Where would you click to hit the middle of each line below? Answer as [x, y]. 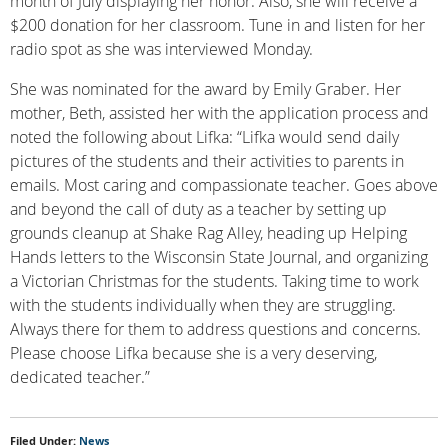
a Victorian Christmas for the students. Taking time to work [214, 281]
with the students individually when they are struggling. [203, 305]
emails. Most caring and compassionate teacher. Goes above [224, 185]
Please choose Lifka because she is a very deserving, [193, 353]
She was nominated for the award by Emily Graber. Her [205, 89]
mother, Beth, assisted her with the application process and [219, 113]
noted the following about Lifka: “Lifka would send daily [204, 137]
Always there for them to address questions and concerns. [215, 329]
